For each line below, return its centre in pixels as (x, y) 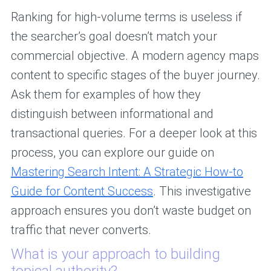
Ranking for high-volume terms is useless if (126, 17)
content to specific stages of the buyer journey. (135, 75)
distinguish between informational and (112, 114)
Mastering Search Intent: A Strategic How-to (127, 172)
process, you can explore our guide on (112, 153)
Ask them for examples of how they (106, 95)
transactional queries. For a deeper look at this (134, 133)
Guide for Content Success (82, 191)
